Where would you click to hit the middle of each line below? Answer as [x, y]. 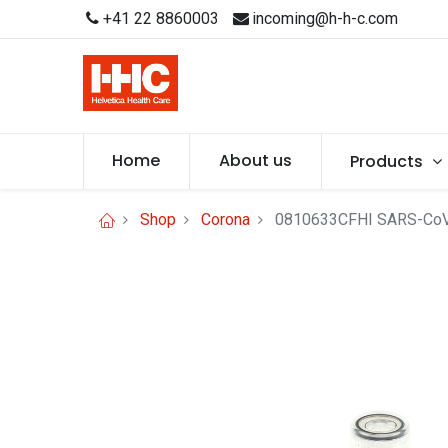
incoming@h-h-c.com [324, 18]
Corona [225, 219]
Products [387, 161]
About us [255, 160]
